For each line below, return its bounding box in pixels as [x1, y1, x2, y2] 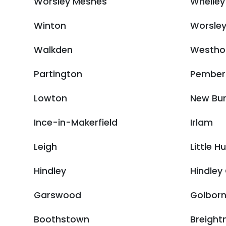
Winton [34, 20, 66, 32]
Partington [34, 68, 82, 80]
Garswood [34, 189, 81, 201]
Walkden [34, 44, 73, 56]
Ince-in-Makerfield [34, 117, 118, 129]
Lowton [34, 92, 67, 104]
